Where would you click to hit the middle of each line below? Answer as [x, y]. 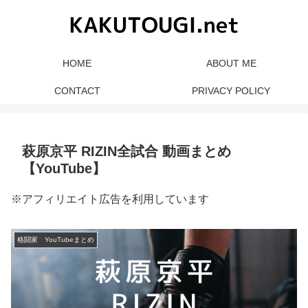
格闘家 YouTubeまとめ [56, 239]
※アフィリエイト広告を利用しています [110, 199]
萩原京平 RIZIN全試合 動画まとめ [126, 152]
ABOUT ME [231, 64]
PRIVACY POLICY [231, 91]
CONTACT [77, 91]
